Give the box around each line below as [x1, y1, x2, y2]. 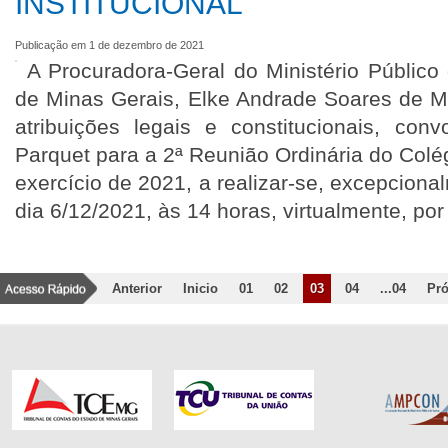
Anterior [112, 281, 162, 296]
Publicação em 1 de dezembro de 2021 [15, 39, 204, 51]
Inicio [183, 281, 218, 296]
